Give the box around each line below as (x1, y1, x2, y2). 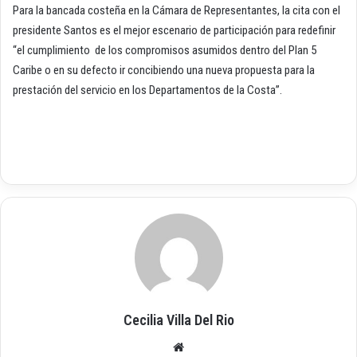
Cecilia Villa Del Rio (123, 312, 234, 329)
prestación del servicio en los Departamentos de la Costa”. (13, 83, 282, 98)
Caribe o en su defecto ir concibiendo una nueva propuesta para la (13, 63, 315, 78)
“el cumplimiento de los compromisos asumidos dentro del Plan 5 (13, 43, 316, 58)
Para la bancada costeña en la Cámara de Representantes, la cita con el (13, 3, 340, 18)
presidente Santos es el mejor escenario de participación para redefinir (13, 23, 338, 38)
